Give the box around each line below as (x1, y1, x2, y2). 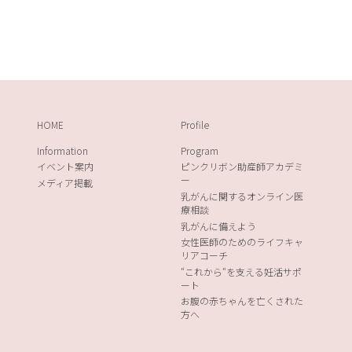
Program (180, 143, 218, 157)
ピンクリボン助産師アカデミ (180, 159, 303, 174)
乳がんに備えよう (180, 218, 256, 233)
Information (37, 143, 89, 157)
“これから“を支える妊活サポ (180, 264, 302, 278)
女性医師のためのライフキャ (180, 235, 303, 249)
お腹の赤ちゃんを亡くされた (180, 294, 303, 308)
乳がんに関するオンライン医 (180, 189, 303, 203)
